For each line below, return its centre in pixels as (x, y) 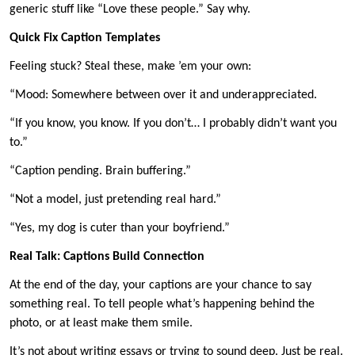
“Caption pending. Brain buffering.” (100, 172)
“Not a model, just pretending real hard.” (115, 200)
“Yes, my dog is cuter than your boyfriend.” (121, 229)
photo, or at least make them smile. (101, 324)
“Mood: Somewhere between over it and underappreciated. (165, 95)
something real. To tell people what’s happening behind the (162, 305)
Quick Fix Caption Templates (85, 38)
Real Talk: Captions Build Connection (107, 257)
